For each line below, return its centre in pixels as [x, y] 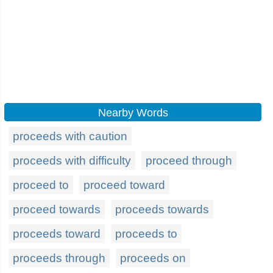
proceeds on [153, 258]
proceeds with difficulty [72, 161]
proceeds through [59, 258]
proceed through [189, 161]
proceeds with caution [70, 136]
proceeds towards [162, 209]
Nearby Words [133, 113]
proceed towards [57, 209]
